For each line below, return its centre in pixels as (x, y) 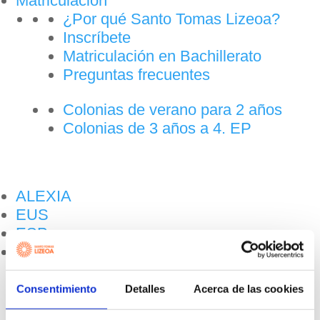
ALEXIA (44, 196)
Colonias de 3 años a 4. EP (157, 129)
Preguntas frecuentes (136, 75)
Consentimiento (57, 289)
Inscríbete (97, 38)
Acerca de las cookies (248, 289)
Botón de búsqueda (246, 278)
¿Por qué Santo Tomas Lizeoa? (171, 19)
